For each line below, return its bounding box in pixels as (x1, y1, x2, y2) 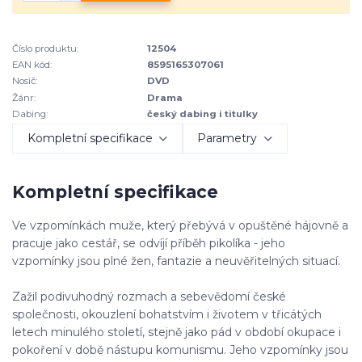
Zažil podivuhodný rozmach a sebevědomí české (12, 289, 286, 305)
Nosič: (12, 75, 37, 87)
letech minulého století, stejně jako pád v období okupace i (12, 325, 341, 340)
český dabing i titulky (147, 108, 259, 120)
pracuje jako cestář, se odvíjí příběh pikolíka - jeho (12, 236, 285, 251)
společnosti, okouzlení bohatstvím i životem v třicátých (12, 307, 322, 322)
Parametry (197, 131, 258, 146)
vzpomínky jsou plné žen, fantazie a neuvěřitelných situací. (12, 254, 340, 269)
